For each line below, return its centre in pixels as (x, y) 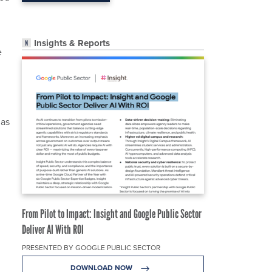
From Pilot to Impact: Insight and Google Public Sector (112, 214)
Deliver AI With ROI (53, 230)
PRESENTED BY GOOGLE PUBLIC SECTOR (91, 248)
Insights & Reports (72, 43)
